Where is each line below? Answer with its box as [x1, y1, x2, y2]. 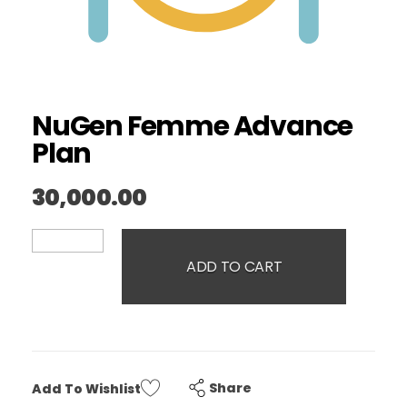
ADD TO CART [186, 255, 283, 277]
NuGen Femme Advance [32, 107, 353, 145]
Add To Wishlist [32, 379, 141, 398]
